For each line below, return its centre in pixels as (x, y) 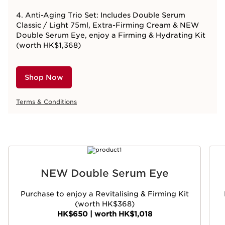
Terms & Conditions (46, 102)
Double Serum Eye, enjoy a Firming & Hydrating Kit (111, 35)
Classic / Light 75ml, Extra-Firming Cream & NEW (107, 25)
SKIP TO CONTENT (52, 164)
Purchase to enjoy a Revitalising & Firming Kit (104, 194)
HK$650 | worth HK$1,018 (104, 214)
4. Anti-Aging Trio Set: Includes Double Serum (101, 15)
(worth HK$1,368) (48, 45)
